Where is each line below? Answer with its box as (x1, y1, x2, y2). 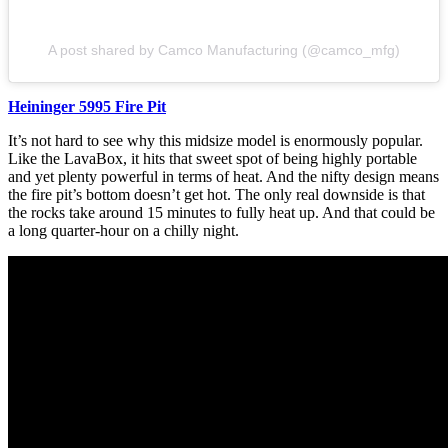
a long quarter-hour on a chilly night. (8, 222, 239, 240)
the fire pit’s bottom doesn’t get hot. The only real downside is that (8, 186, 425, 204)
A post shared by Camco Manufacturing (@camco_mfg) (48, 42, 400, 59)
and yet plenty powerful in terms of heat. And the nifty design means (8, 168, 439, 186)
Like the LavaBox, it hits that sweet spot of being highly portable (8, 150, 417, 168)
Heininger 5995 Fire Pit (8, 98, 166, 116)
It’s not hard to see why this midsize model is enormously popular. (8, 132, 423, 150)
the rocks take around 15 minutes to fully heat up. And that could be (8, 204, 435, 222)
